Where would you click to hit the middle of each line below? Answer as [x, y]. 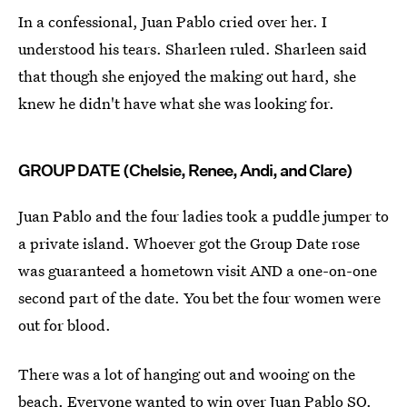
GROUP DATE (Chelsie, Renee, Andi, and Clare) [185, 170]
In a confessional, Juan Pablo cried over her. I [173, 21]
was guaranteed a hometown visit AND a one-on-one [198, 270]
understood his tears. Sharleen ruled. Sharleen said [193, 49]
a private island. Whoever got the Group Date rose [189, 243]
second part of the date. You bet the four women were [199, 298]
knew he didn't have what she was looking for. [176, 103]
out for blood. [65, 325]
